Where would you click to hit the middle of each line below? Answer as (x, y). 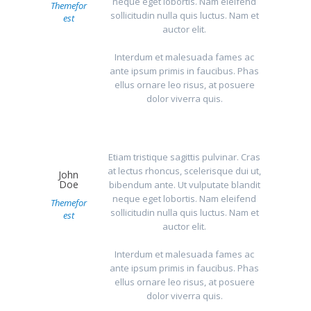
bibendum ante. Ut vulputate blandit (184, 185)
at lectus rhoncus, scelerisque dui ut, (185, 171)
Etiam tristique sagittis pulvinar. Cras (185, 157)
